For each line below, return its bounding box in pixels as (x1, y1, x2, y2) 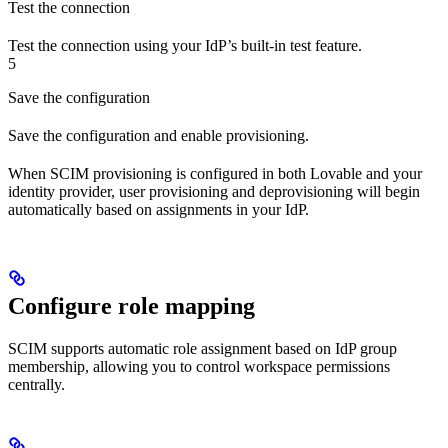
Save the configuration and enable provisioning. (8, 127, 309, 145)
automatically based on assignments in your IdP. (8, 201, 309, 219)
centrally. (8, 376, 65, 394)
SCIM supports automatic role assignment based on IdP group (8, 340, 397, 358)
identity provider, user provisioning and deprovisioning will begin (8, 183, 420, 201)
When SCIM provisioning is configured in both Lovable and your (8, 165, 422, 183)
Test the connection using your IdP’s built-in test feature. (8, 37, 362, 55)
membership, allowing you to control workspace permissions (8, 358, 390, 376)
